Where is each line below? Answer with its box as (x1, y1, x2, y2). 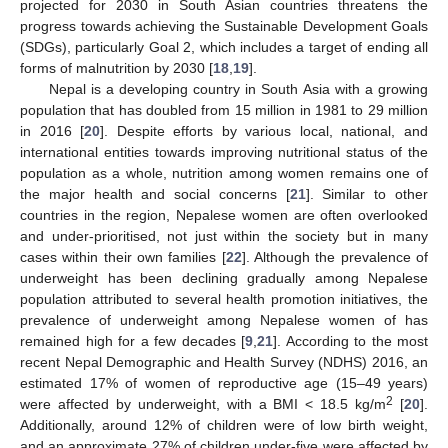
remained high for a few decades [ (20, 332, 245, 349)
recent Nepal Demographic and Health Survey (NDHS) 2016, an (20, 353, 428, 370)
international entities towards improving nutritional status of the (20, 143, 428, 160)
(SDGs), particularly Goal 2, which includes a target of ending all (20, 38, 428, 55)
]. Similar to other (305, 185, 429, 202)
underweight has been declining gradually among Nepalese (20, 269, 428, 286)
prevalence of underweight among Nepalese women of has (20, 311, 428, 328)
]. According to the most (273, 332, 428, 349)
